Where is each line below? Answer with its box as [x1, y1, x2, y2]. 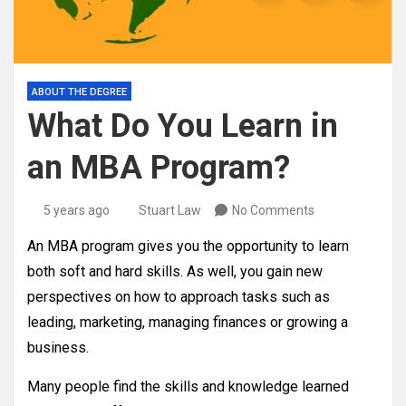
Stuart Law [139, 203, 201, 218]
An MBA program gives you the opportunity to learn [27, 237, 349, 256]
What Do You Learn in [27, 107, 338, 146]
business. [27, 339, 89, 357]
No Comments [232, 203, 314, 218]
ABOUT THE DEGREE [32, 86, 127, 99]
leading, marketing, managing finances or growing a [27, 314, 348, 332]
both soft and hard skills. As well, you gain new [27, 263, 323, 281]
